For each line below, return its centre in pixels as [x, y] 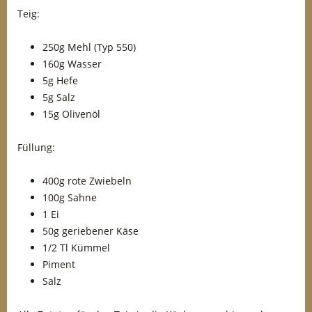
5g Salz [59, 97]
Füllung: [36, 147]
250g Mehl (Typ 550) [89, 47]
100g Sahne [70, 197]
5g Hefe [60, 80]
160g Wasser [72, 64]
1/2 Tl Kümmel [76, 248]
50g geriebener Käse [91, 231]
